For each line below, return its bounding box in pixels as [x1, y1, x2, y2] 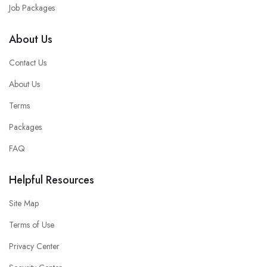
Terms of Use [9, 218, 54, 231]
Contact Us [9, 56, 46, 69]
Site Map [9, 197, 39, 209]
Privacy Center [9, 240, 60, 252]
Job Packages [9, 1, 55, 14]
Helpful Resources [9, 172, 94, 188]
